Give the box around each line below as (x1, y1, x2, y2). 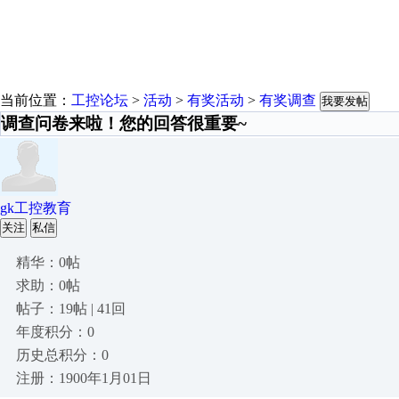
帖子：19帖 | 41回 (16, 301, 126, 316)
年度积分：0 (16, 324, 94, 339)
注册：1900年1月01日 (16, 370, 151, 386)
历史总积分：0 (16, 347, 109, 362)
